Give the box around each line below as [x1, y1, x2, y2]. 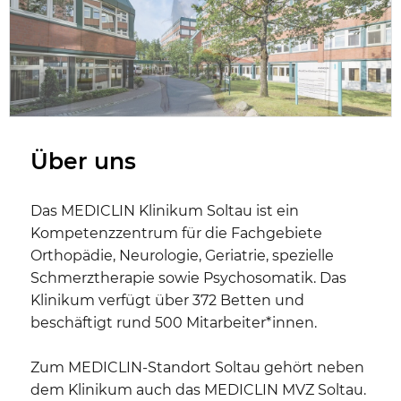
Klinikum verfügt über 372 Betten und [30, 292, 304, 310]
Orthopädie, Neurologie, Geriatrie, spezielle [30, 247, 334, 265]
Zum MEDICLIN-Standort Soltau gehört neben [30, 359, 364, 377]
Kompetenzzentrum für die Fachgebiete [30, 225, 322, 243]
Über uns [30, 148, 136, 175]
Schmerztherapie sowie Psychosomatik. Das [30, 269, 346, 287]
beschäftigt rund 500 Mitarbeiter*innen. [30, 314, 317, 332]
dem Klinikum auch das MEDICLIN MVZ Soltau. [30, 381, 366, 399]
